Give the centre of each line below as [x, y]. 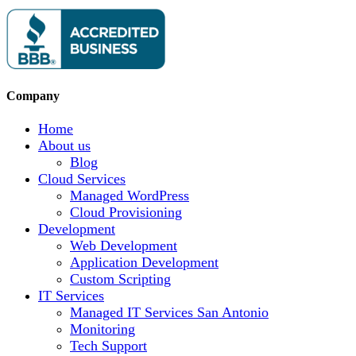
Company [33, 96]
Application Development [144, 262]
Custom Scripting [120, 279]
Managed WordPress [130, 195]
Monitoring [103, 329]
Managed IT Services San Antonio [169, 312]
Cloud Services [82, 178]
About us [64, 145]
